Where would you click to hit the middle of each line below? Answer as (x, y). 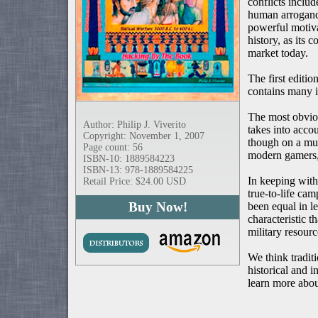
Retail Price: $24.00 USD (135, 181)
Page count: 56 (113, 147)
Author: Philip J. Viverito (135, 125)
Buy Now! (158, 207)
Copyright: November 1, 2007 (144, 136)
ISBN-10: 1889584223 (129, 159)
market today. (278, 53)
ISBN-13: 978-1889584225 (138, 170)
